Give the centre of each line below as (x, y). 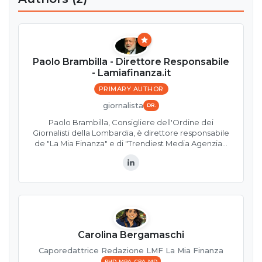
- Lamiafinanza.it (131, 73)
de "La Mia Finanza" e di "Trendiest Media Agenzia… (131, 143)
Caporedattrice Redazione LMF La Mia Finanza (131, 251)
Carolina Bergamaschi (131, 235)
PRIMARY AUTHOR (131, 89)
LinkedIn (151, 168)
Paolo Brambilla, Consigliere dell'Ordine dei (131, 122)
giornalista (123, 105)
